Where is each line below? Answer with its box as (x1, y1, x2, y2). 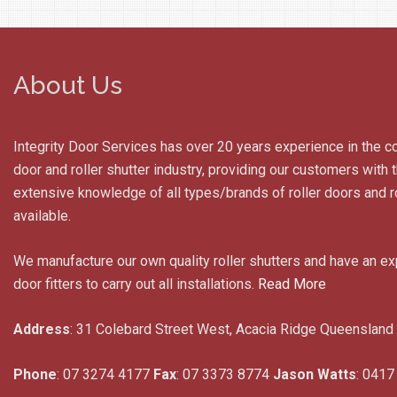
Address (13, 321, 70, 338)
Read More (258, 276, 326, 292)
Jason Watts (273, 366, 356, 383)
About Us (13, 71, 122, 100)
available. (13, 207, 71, 224)
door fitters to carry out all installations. (13, 276, 258, 292)
